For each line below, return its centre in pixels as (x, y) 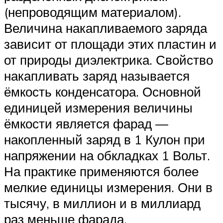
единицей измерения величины (98, 107)
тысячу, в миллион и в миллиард (102, 203)
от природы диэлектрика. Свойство (109, 59)
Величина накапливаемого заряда (106, 28)
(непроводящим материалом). (93, 12)
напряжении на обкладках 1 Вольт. (107, 155)
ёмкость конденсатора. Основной (103, 91)
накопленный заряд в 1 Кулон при (105, 139)
